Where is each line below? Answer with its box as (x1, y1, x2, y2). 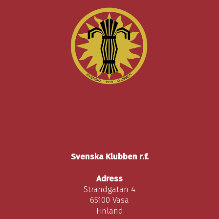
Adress (96, 173, 123, 184)
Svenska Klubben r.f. (70, 151, 149, 162)
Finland (96, 205, 123, 216)
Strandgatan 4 (84, 184, 135, 195)
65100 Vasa (90, 195, 129, 205)
